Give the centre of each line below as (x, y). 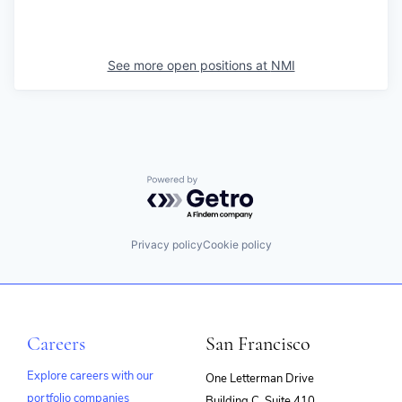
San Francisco (258, 344)
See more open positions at (189, 65)
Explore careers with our (90, 376)
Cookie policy (237, 244)
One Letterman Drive (260, 379)
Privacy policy (166, 244)
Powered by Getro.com (225, 184)
